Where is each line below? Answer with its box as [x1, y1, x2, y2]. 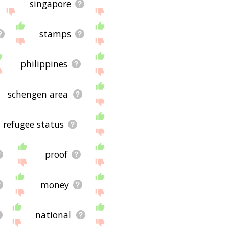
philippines [20, 57, 67, 70]
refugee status [3, 118, 64, 130]
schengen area [8, 87, 68, 100]
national [35, 208, 72, 221]
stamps [39, 27, 71, 40]
